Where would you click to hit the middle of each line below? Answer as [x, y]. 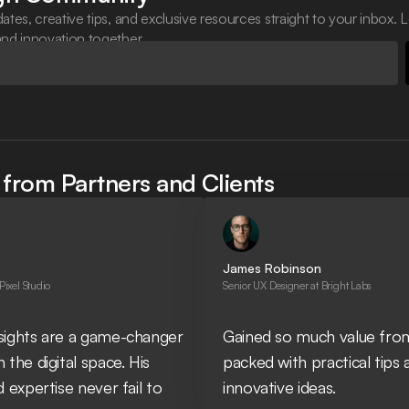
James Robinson [272, 267]
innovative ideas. [279, 387]
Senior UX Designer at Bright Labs [297, 285]
